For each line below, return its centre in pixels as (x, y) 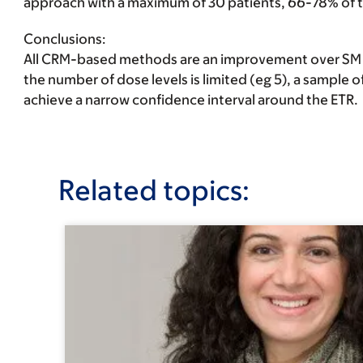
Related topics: (154, 190)
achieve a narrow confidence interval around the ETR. (190, 100)
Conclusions (62, 39)
